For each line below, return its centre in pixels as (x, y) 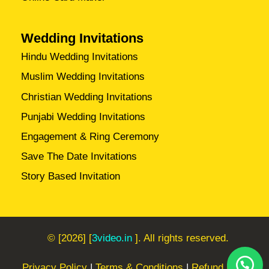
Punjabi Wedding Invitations (83, 116)
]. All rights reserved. (181, 238)
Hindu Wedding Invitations (80, 57)
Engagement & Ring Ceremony (90, 136)
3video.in (112, 238)
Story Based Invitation (71, 177)
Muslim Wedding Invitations (83, 77)
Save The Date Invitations (79, 156)
